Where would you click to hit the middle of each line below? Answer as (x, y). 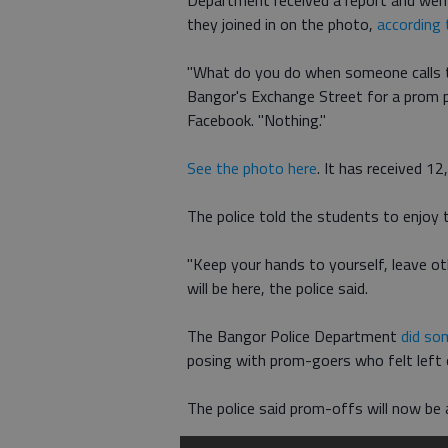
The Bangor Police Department (294, 336)
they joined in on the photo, (282, 24)
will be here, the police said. (277, 288)
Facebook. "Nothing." (256, 120)
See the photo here (252, 168)
